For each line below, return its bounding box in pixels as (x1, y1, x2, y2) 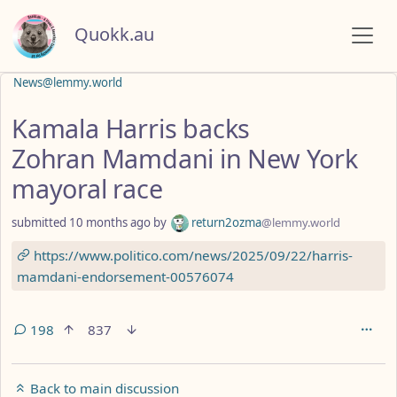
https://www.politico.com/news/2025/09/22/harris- (30, 245, 353, 264)
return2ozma (189, 214, 261, 230)
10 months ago (69, 214, 151, 230)
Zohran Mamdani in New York (12, 140, 358, 175)
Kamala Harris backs (12, 110, 251, 145)
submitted (12, 214, 69, 230)
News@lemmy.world (13, 74, 122, 90)
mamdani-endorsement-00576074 (17, 267, 234, 285)
